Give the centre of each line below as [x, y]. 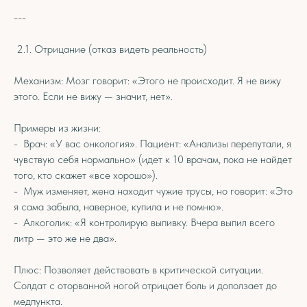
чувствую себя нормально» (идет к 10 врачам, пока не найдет [153, 159]
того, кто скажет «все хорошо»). [86, 175]
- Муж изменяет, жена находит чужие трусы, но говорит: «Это [153, 191]
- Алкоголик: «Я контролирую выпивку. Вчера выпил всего [144, 222]
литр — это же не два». [65, 238]
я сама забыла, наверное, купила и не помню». [119, 207]
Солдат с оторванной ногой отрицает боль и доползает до [145, 285]
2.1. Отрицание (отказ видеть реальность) [110, 49]
